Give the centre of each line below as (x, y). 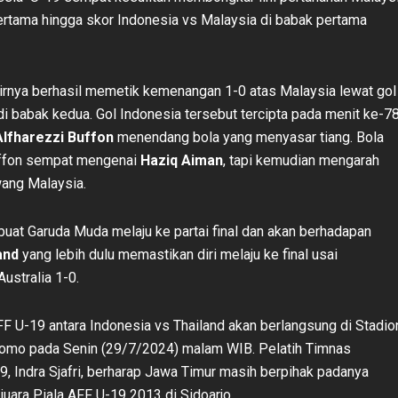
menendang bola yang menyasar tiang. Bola (249, 137)
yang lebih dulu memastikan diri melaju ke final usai (178, 254)
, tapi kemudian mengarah (301, 160)
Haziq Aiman (182, 160)
